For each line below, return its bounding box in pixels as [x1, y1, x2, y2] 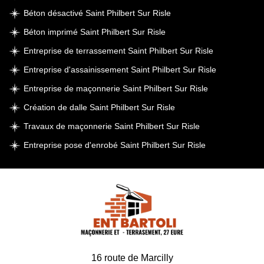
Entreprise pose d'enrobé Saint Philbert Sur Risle [24, 140, 206, 150]
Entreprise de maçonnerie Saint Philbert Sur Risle [24, 84, 208, 93]
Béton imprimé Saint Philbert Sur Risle [24, 27, 166, 37]
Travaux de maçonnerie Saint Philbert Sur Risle [24, 121, 200, 131]
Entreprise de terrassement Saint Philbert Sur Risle [24, 46, 213, 55]
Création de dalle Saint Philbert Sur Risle [24, 103, 175, 112]
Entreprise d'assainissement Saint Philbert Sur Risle [24, 65, 216, 74]
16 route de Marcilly [91, 253, 173, 263]
